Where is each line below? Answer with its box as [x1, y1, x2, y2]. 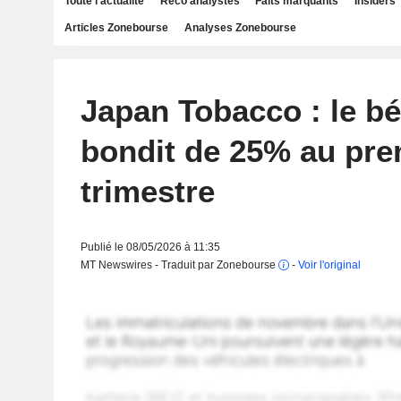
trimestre [80, 174, 215, 209]
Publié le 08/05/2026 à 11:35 [80, 241, 220, 253]
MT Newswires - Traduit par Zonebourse [80, 259, 278, 271]
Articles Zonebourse [64, 21, 168, 34]
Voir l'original [297, 259, 361, 271]
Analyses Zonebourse [183, 21, 296, 34]
